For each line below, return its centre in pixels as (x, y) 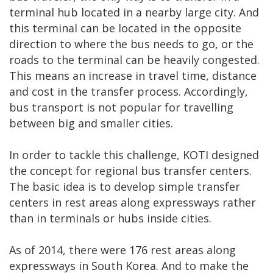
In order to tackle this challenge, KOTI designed (134, 155)
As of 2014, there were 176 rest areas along (122, 250)
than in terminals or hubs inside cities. (110, 218)
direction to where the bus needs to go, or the (131, 44)
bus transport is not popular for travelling (121, 108)
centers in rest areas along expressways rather (133, 203)
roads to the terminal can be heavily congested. (134, 60)
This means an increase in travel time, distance (133, 76)
